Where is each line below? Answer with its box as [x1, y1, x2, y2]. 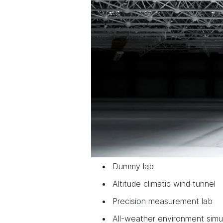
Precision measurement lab [112, 196, 213, 206]
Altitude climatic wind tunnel [112, 178, 216, 189]
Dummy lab [112, 161, 154, 171]
